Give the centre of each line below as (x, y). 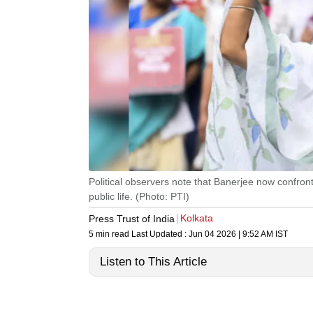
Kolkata (197, 218)
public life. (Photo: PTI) (139, 197)
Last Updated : (160, 234)
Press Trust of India (132, 218)
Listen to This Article (153, 262)
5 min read (110, 234)
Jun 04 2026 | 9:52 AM (231, 234)
